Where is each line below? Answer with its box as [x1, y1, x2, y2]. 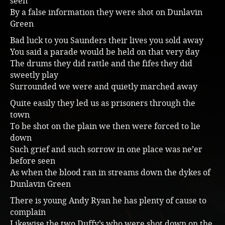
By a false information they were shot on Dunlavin [10, 8, 202, 17]
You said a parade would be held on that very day [10, 47, 199, 57]
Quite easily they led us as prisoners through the [10, 98, 195, 108]
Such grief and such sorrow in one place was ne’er [10, 145, 202, 154]
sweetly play [10, 70, 58, 80]
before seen [10, 156, 55, 166]
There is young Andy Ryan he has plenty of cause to [10, 196, 206, 205]
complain [10, 207, 46, 217]
